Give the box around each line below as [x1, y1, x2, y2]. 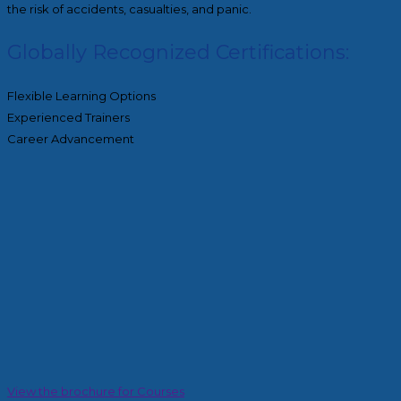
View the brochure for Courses [7, 383, 184, 398]
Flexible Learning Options [7, 88, 156, 103]
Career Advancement [7, 131, 134, 146]
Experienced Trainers [7, 109, 130, 124]
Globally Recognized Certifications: [7, 39, 349, 64]
